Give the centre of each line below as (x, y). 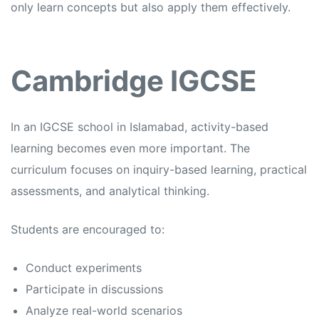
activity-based (228, 127)
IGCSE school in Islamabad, (114, 127)
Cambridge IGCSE (134, 81)
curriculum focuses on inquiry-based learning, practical (159, 170)
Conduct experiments (83, 268)
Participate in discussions (94, 289)
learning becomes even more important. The (130, 148)
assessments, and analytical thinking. (110, 191)
